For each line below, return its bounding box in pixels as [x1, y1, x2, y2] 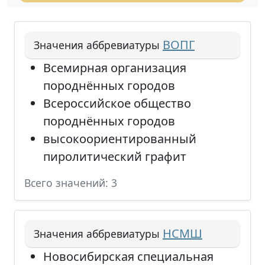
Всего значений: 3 [24, 176, 117, 190]
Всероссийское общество [43, 95, 191, 111]
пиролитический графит [43, 148, 186, 164]
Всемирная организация [43, 60, 186, 76]
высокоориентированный [43, 131, 196, 147]
